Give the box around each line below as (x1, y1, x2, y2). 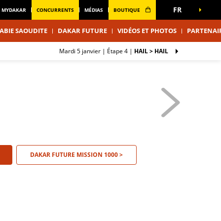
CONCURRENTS (36, 6, 74, 13)
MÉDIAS (84, 6, 103, 13)
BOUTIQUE (113, 6, 142, 13)
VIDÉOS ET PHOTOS (117, 26, 177, 35)
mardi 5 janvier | (65, 47, 106, 55)
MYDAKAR (1, 6, 26, 13)
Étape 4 (106, 47, 129, 55)
